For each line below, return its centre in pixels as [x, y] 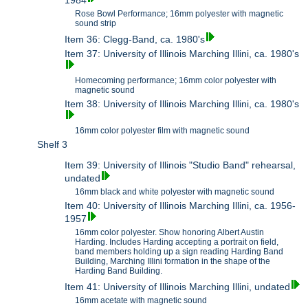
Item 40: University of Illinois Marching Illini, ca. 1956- [180, 206]
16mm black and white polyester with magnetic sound [175, 192]
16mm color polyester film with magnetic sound [163, 131]
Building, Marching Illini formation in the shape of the [173, 262]
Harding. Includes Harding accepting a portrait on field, [177, 242]
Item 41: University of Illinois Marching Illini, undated [178, 287]
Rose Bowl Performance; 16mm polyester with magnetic [179, 14]
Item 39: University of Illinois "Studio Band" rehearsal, [180, 165]
